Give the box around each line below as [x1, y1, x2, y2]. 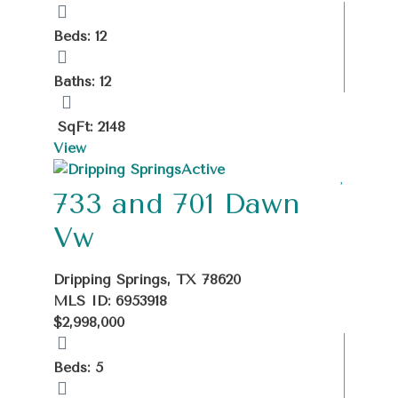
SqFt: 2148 [58, 117, 125, 135]
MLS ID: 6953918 [53, 291, 167, 309]
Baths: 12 [53, 72, 111, 90]
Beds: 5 [53, 358, 103, 376]
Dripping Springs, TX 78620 [53, 270, 241, 288]
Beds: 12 [53, 27, 107, 44]
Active [181, 160, 225, 178]
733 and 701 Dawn [53, 187, 300, 220]
